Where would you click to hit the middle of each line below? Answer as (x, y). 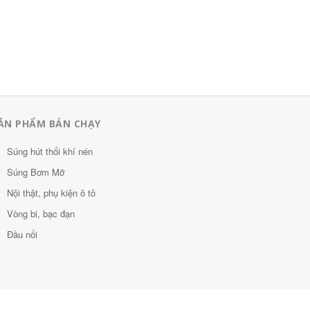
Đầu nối (22, 234)
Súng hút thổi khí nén (50, 151)
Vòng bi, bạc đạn (41, 213)
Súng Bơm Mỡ (36, 172)
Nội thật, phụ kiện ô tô (51, 193)
